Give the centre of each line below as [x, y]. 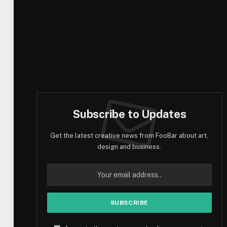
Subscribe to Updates [129, 114]
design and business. [129, 146]
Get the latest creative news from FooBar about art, [129, 135]
